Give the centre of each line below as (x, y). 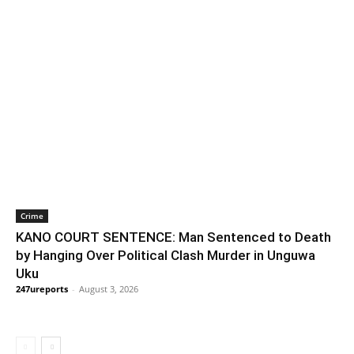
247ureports (42, 288)
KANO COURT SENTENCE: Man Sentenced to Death (173, 237)
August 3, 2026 (109, 288)
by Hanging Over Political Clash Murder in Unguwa (166, 255)
